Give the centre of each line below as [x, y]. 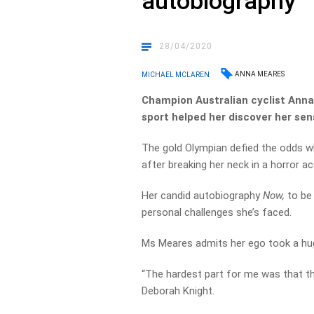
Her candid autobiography [203, 196]
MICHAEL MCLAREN [176, 74]
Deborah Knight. [178, 291]
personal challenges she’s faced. [217, 212]
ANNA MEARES [260, 74]
